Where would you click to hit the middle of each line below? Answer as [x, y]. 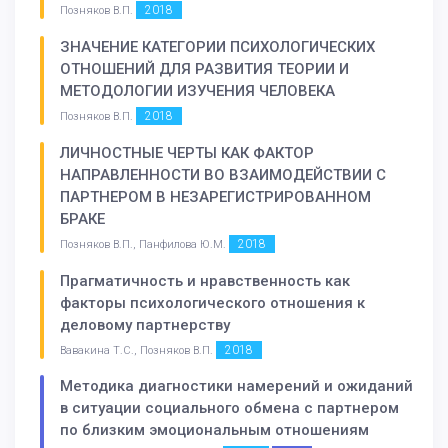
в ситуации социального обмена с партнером [229, 408]
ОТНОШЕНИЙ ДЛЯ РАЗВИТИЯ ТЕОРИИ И [204, 69]
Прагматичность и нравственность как [205, 280]
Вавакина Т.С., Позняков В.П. [138, 350]
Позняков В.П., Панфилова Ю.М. [144, 244]
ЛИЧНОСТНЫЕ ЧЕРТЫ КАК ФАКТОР [187, 152]
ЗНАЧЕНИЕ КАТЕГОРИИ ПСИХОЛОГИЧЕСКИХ [217, 47]
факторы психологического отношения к [212, 302]
